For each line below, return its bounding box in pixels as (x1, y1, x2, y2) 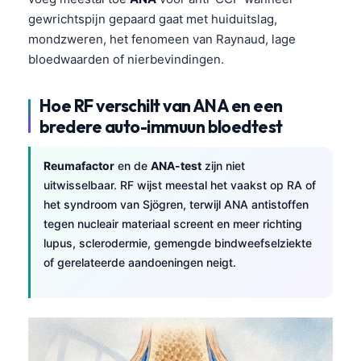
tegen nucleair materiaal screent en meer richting (44, 216, 302, 230)
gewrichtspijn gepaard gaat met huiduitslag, (28, 10, 277, 27)
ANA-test (151, 158, 201, 172)
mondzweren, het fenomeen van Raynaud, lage (28, 31, 296, 47)
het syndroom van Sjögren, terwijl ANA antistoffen (44, 197, 309, 211)
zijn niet (201, 158, 245, 172)
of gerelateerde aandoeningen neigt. (44, 255, 236, 269)
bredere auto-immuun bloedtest (39, 115, 283, 137)
